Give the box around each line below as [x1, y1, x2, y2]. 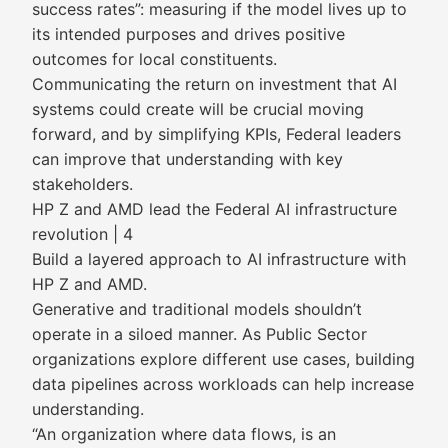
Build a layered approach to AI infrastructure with [32, 249, 406, 269]
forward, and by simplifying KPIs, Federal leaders [32, 124, 401, 144]
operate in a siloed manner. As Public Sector [32, 324, 367, 344]
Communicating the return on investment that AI [32, 74, 397, 94]
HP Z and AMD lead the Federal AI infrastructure [32, 199, 397, 219]
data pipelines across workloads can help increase [32, 374, 414, 394]
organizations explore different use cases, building [32, 349, 415, 369]
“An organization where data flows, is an [32, 424, 336, 444]
